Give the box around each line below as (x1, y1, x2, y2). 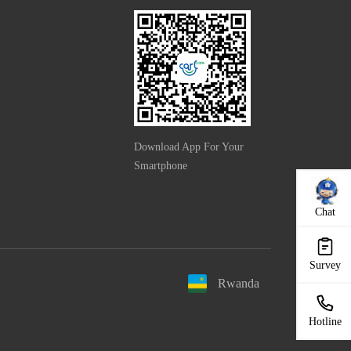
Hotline (309, 316, 342, 327)
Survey (309, 259, 341, 271)
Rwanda (218, 277, 259, 291)
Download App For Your (133, 140, 244, 153)
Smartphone (133, 159, 187, 172)
